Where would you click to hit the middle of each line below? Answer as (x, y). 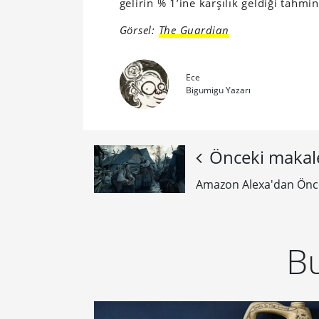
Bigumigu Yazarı (218, 90)
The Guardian (194, 30)
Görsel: (139, 30)
